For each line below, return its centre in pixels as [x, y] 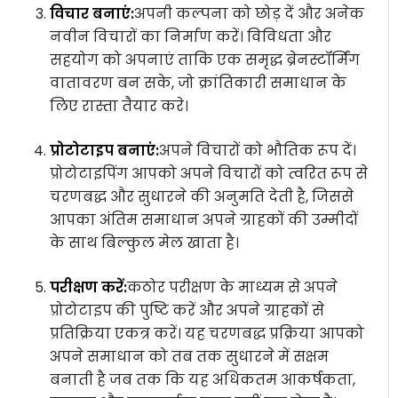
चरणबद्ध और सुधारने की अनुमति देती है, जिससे [202, 197]
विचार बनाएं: [92, 14]
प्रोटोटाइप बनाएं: [105, 151]
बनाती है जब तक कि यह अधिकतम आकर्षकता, [203, 380]
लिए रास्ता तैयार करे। [119, 106]
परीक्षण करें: [89, 287]
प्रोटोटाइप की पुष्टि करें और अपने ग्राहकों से [187, 310]
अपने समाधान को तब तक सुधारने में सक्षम [190, 357]
